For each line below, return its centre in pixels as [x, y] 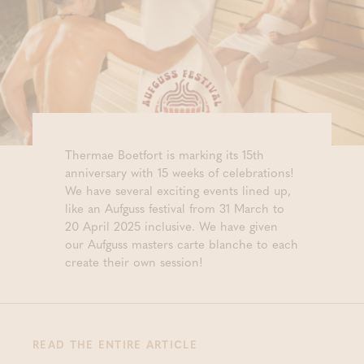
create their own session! [134, 262]
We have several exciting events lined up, [178, 190]
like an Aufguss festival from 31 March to [175, 208]
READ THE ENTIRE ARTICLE [115, 344]
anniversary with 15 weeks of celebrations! [180, 172]
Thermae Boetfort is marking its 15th [165, 154]
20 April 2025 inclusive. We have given [171, 226]
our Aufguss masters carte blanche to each [182, 244]
